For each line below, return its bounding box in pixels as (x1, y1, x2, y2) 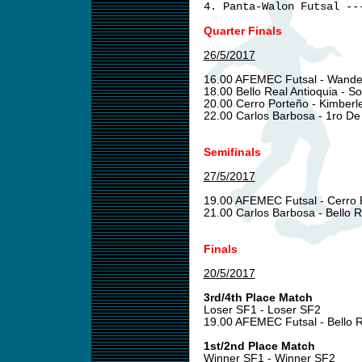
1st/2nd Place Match (203, 340, 315, 352)
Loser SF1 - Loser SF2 (203, 304, 321, 316)
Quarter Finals (203, 25, 282, 37)
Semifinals (203, 146, 261, 158)
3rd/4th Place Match (203, 292, 313, 304)
